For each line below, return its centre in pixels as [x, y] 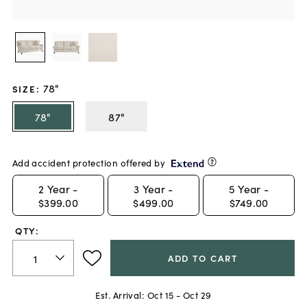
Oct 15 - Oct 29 [179, 295]
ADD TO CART [202, 258]
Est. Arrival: [120, 295]
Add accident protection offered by [89, 162]
